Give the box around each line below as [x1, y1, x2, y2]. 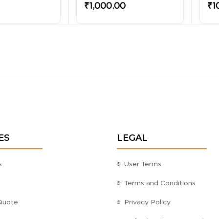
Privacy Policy [124, 198, 171, 206]
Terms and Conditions [124, 179, 196, 187]
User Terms [124, 160, 161, 168]
